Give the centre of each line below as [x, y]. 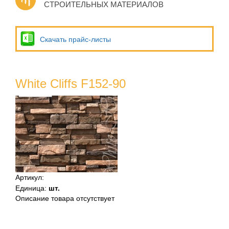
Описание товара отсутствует [65, 198]
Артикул [29, 177]
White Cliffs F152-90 [71, 84]
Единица [30, 188]
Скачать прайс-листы [75, 39]
